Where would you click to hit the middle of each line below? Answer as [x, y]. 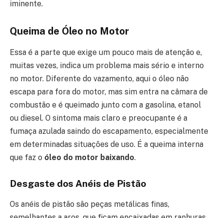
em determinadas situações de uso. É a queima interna [107, 145]
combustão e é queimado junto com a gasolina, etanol [105, 105]
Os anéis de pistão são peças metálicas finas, [90, 204]
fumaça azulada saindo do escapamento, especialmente [109, 131]
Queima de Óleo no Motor [69, 31]
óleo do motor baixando [89, 158]
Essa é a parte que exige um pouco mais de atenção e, [106, 53]
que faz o [27, 158]
